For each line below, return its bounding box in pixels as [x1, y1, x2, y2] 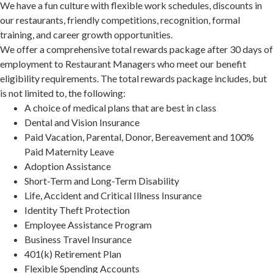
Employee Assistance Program [24, 219, 152, 231]
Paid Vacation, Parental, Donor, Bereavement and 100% [24, 131, 254, 143]
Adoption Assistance [24, 160, 111, 172]
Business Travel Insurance [24, 233, 132, 246]
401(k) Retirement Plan [24, 248, 121, 260]
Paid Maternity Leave [24, 146, 114, 158]
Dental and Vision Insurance [24, 116, 140, 129]
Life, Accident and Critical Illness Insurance [24, 190, 202, 202]
